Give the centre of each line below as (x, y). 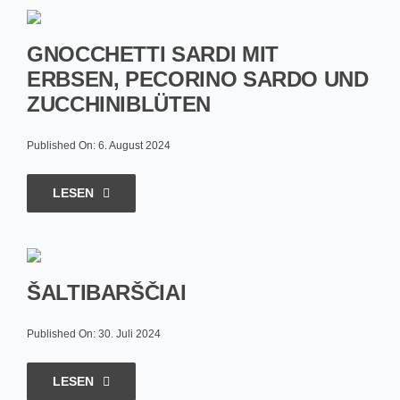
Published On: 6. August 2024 (98, 146)
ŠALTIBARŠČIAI (106, 292)
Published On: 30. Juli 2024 (93, 334)
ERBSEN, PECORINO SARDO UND (197, 79)
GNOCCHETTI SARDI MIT (152, 54)
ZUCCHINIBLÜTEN (118, 104)
